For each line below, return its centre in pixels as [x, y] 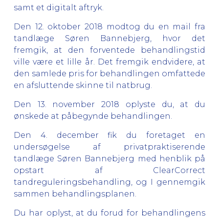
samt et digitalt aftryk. [60, 7]
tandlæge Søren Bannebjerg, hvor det [109, 38]
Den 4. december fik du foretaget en [109, 135]
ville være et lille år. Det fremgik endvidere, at [109, 62]
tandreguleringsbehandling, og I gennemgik [109, 182]
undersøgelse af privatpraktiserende [109, 147]
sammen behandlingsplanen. [76, 194]
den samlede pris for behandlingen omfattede [109, 73]
